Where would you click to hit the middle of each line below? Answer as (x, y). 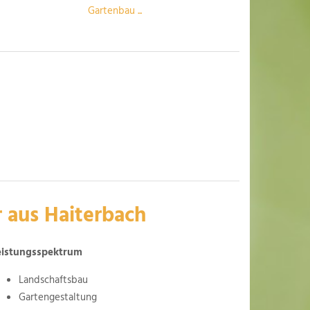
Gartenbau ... (115, 11)
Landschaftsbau (53, 281)
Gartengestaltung (58, 298)
